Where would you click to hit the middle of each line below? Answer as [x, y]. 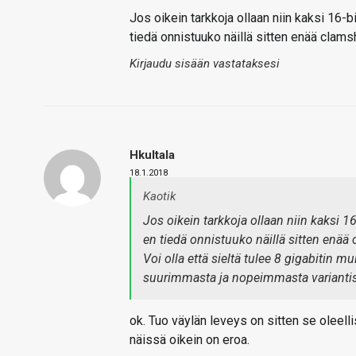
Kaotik [159, 196]
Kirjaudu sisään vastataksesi [205, 64]
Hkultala [152, 155]
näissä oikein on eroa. [190, 340]
